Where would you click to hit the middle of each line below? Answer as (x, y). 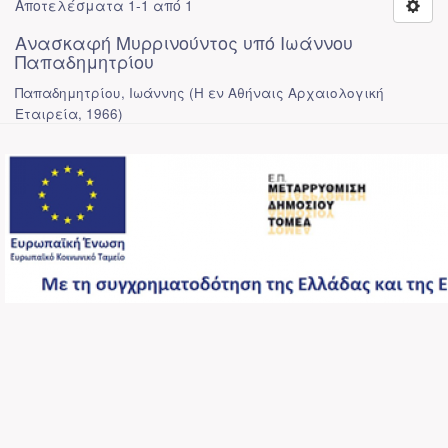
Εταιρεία (46, 113)
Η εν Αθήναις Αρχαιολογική (289, 92)
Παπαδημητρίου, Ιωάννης (100, 92)
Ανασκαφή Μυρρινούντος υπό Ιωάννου (184, 42)
